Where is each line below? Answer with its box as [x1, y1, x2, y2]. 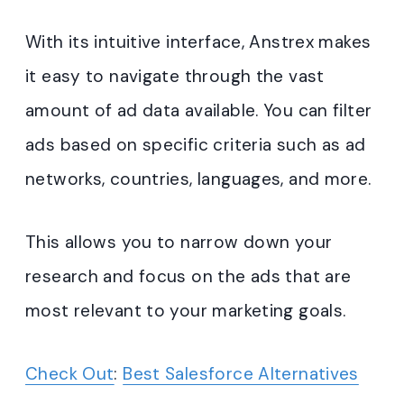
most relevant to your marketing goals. [25, 299, 346, 323]
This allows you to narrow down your [25, 231, 333, 254]
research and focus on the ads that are [25, 265, 352, 289]
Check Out [25, 363, 115, 386]
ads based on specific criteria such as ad [25, 133, 366, 157]
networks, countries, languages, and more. [25, 168, 372, 191]
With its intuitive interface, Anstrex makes [25, 31, 372, 54]
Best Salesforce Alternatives [123, 363, 359, 386]
